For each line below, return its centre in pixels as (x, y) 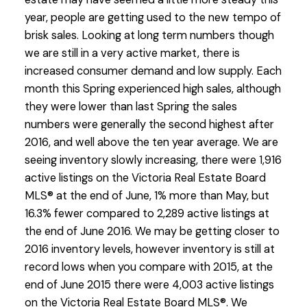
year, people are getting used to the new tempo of (152, 18)
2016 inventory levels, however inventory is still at (149, 249)
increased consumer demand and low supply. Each (153, 71)
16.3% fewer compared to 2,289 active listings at (147, 214)
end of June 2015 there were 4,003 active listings (149, 285)
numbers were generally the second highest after (149, 125)
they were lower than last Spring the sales (131, 107)
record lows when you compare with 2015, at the (148, 267)
